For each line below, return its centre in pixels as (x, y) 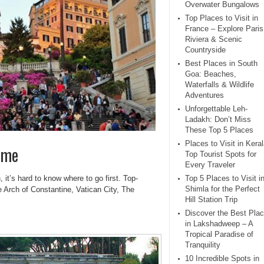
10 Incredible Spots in (222, 258)
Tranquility (203, 245)
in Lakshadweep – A (219, 224)
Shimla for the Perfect (222, 189)
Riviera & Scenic (214, 39)
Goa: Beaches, (211, 74)
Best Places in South (221, 63)
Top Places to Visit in (222, 18)
